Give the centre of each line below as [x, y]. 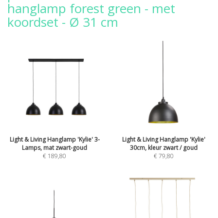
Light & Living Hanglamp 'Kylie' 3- [54, 139]
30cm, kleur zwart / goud [163, 148]
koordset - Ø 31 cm [63, 22]
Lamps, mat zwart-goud [54, 148]
